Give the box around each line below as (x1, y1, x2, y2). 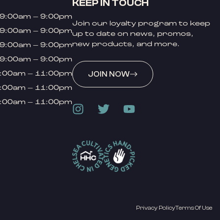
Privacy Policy (136, 204, 175, 211)
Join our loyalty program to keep (72, 19, 210, 27)
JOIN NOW (87, 70, 130, 79)
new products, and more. (72, 40, 180, 48)
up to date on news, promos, (72, 29, 193, 38)
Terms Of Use (175, 204, 212, 211)
